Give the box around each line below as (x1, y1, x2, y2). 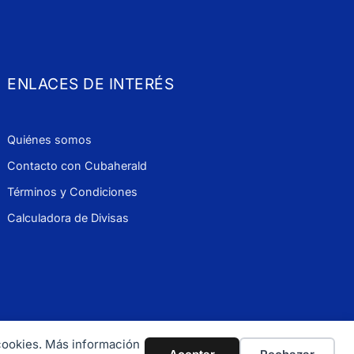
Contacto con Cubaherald (7, 159, 148, 173)
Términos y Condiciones (7, 185, 138, 199)
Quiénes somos (7, 133, 92, 147)
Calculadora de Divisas (7, 211, 130, 225)
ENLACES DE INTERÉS (7, 74, 175, 94)
